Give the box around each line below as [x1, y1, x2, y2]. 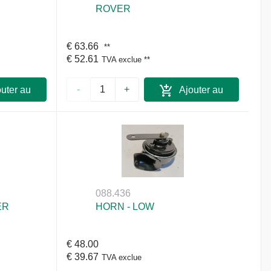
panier [177, 104, 205, 115]
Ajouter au [177, 85, 224, 96]
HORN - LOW [96, 201, 155, 212]
